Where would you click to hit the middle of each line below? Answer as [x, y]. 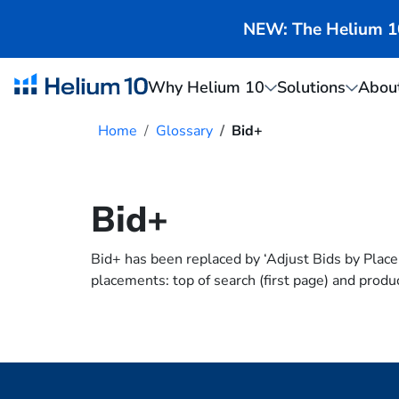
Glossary [184, 131]
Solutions [311, 87]
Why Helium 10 [206, 87]
